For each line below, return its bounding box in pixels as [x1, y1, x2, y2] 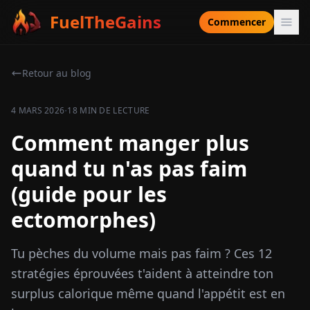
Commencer [208, 15, 266, 28]
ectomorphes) [11, 206, 156, 234]
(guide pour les [11, 180, 167, 208]
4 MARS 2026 [11, 104, 65, 116]
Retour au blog [22, 66, 91, 80]
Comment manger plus [11, 129, 249, 157]
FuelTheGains [50, 10, 161, 33]
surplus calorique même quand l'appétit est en [11, 285, 285, 302]
